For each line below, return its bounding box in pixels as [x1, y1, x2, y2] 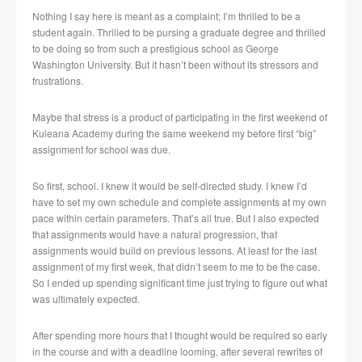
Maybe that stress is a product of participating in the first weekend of [32, 109, 327, 124]
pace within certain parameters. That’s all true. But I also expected [32, 210, 319, 225]
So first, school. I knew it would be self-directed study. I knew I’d [32, 178, 307, 192]
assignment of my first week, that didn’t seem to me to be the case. [32, 259, 320, 273]
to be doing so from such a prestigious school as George [32, 40, 279, 55]
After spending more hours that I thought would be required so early [32, 327, 327, 342]
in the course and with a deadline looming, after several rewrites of [32, 343, 322, 358]
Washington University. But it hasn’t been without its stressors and [32, 57, 318, 71]
